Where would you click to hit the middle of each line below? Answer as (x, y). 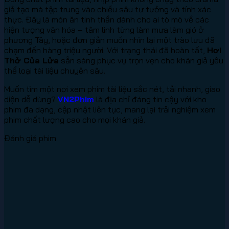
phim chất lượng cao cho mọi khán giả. (75, 119)
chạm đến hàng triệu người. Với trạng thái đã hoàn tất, (106, 50)
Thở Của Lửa (31, 60)
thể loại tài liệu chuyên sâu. (55, 70)
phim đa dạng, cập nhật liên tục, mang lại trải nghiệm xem (110, 109)
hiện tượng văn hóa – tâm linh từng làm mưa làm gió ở (104, 29)
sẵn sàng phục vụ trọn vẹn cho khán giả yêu (141, 60)
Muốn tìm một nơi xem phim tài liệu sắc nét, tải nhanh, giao (112, 89)
